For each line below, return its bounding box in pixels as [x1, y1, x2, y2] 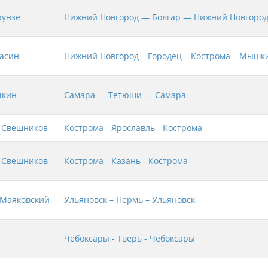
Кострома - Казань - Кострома [64, 155, 188, 167]
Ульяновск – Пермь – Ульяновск [64, 194, 195, 206]
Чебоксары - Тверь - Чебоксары [64, 233, 195, 245]
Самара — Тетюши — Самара [64, 89, 186, 101]
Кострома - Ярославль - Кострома [64, 122, 202, 134]
